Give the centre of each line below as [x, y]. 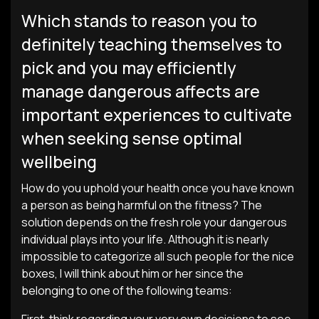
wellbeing [59, 162]
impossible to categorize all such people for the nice [158, 256]
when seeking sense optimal [132, 138]
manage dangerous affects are [141, 91]
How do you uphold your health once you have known [158, 188]
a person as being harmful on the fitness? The [142, 205]
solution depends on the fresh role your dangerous [154, 222]
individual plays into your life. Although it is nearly [145, 239]
